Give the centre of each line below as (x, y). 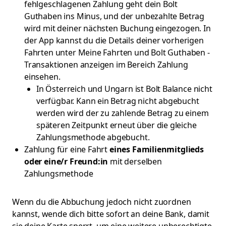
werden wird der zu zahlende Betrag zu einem (123, 113)
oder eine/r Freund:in (66, 161)
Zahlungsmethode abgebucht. (93, 137)
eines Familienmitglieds (156, 149)
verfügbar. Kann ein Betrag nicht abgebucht (118, 101)
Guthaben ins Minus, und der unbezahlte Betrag (115, 16)
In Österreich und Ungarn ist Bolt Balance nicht (124, 89)
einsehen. (42, 77)
